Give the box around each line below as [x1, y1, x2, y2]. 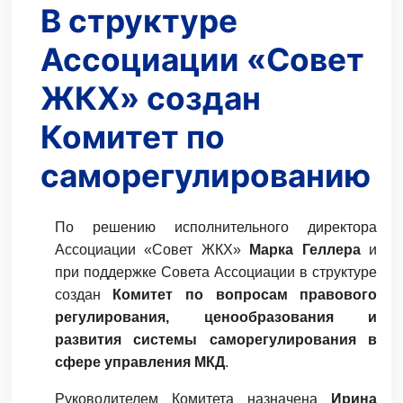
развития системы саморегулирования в [54, 332, 378, 348]
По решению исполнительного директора [54, 219, 378, 236]
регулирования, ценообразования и [54, 309, 378, 326]
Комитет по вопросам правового [112, 287, 378, 303]
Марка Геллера [249, 242, 361, 258]
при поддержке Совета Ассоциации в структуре [54, 264, 378, 281]
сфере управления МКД [54, 354, 225, 371]
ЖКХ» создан [40, 79, 261, 118]
